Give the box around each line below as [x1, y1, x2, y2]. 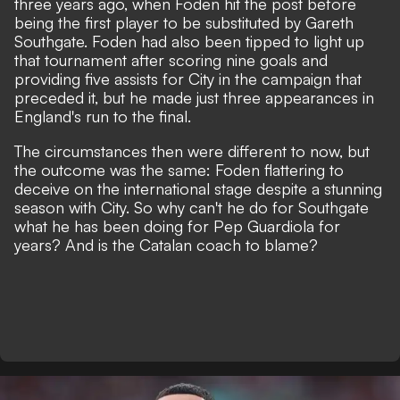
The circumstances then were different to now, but [14, 141, 370, 161]
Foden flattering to [215, 160, 344, 179]
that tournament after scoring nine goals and [14, 50, 328, 70]
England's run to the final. [14, 106, 191, 126]
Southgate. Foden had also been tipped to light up [14, 31, 364, 51]
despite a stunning [252, 179, 382, 198]
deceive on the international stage [14, 179, 252, 198]
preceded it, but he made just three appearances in [14, 87, 374, 107]
